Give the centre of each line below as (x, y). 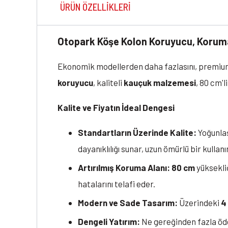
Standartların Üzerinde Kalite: (137, 133)
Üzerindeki (199, 203)
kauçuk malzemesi (160, 83)
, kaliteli (108, 83)
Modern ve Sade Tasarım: (128, 203)
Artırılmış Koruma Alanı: (124, 168)
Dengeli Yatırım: (109, 222)
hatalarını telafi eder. (117, 184)
